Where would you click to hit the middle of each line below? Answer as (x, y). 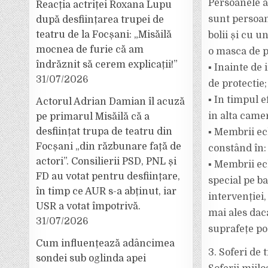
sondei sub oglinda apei (91, 258)
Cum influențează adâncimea (106, 243)
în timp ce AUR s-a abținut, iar (106, 191)
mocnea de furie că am (90, 50)
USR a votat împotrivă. (89, 206)
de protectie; (237, 84)
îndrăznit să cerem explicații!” (107, 65)
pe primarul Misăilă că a (93, 117)
